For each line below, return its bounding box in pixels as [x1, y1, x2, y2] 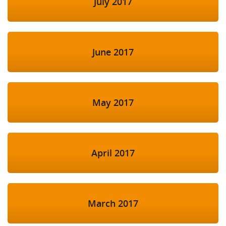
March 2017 [88, 197, 138, 210]
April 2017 [91, 147, 135, 159]
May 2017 [92, 96, 134, 109]
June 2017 [92, 46, 134, 59]
